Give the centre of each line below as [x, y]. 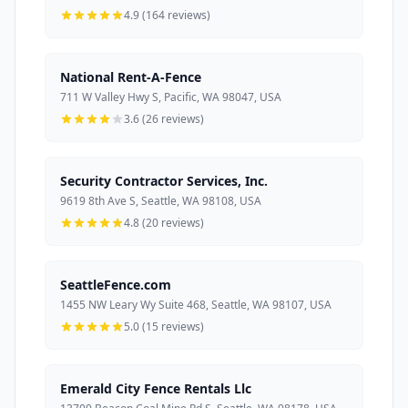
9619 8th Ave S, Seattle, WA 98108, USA [161, 200]
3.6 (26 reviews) [164, 118]
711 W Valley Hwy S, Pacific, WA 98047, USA [171, 97]
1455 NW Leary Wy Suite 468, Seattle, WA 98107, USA [196, 304]
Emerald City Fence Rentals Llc [156, 388]
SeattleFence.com [116, 284]
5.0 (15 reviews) [164, 326]
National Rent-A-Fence [131, 76]
